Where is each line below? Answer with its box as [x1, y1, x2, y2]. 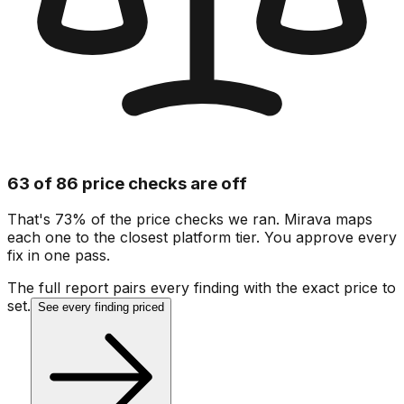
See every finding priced [38, 300, 164, 315]
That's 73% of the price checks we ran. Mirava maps [7, 210, 372, 229]
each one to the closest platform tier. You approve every [7, 228, 397, 247]
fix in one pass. [7, 246, 110, 265]
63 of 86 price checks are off [7, 172, 247, 194]
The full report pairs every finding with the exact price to [7, 279, 396, 298]
